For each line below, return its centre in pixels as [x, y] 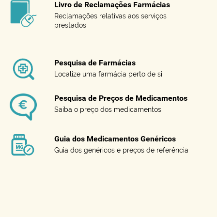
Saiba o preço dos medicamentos [108, 110]
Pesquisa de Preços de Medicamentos [121, 98]
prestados [70, 25]
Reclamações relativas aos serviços [110, 16]
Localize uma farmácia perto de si [108, 74]
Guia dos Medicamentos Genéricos [115, 139]
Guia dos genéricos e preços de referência [121, 150]
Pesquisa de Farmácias [95, 63]
